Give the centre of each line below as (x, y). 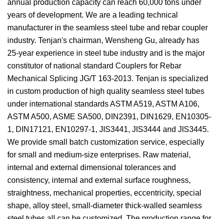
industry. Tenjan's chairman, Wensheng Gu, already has (103, 40)
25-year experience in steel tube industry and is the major (106, 53)
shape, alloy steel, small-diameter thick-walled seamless (105, 206)
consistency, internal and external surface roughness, (99, 180)
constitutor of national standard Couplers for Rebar (94, 66)
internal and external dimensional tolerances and (92, 167)
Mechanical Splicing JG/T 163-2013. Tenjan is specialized (108, 78)
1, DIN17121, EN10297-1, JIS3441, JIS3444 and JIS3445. (108, 129)
